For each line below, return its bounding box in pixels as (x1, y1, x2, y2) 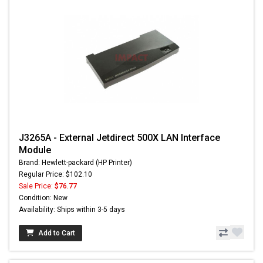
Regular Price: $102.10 (19, 170, 92, 179)
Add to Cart (38, 229, 75, 238)
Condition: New (19, 194, 68, 203)
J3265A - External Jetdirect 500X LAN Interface (19, 132, 220, 144)
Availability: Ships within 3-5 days (19, 205, 125, 214)
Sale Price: (19, 182, 55, 191)
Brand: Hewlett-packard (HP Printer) (19, 159, 132, 167)
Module (19, 144, 51, 156)
